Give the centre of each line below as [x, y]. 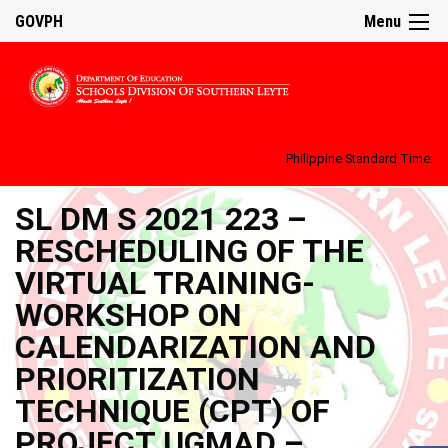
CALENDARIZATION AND [195, 346]
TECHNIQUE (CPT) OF [172, 410]
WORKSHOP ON [128, 314]
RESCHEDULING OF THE [189, 250]
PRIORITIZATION [137, 378]
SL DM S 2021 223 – [161, 218]
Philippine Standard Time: [359, 158]
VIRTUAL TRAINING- [165, 282]
